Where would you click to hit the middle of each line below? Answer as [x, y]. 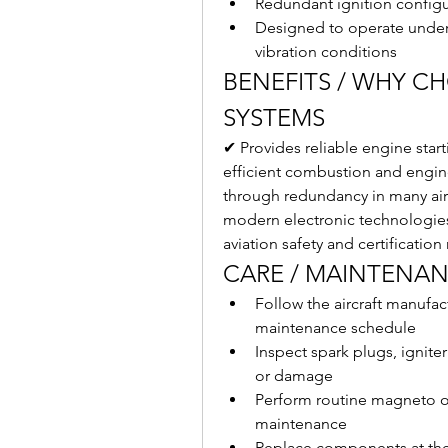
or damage [294, 375]
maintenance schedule [335, 327]
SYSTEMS [274, 117]
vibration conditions [326, 51]
